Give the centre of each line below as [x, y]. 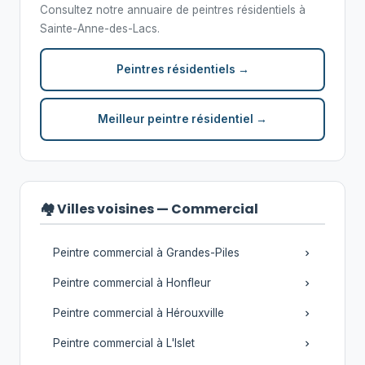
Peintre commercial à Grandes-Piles [146, 253]
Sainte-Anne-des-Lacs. [100, 29]
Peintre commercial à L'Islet [124, 343]
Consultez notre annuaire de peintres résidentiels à [173, 10]
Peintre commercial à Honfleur [132, 283]
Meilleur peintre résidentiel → [182, 119]
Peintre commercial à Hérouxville [139, 313]
